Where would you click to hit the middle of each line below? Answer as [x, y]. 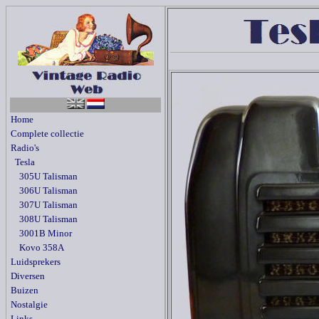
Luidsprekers [36, 262]
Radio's [25, 148]
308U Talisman [44, 219]
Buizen [25, 290]
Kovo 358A [37, 247]
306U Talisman [44, 190]
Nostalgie [29, 304]
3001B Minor [41, 233]
